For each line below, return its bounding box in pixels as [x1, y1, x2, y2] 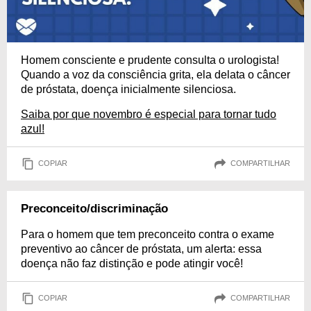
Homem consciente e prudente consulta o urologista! [21, 53, 279, 66]
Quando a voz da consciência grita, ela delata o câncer [21, 68, 290, 81]
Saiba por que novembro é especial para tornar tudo [21, 108, 276, 120]
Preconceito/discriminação [21, 201, 168, 215]
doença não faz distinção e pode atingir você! [21, 257, 243, 269]
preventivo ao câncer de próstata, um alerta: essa [21, 242, 262, 255]
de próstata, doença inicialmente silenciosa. [21, 83, 236, 95]
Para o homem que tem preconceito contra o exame [21, 228, 274, 240]
